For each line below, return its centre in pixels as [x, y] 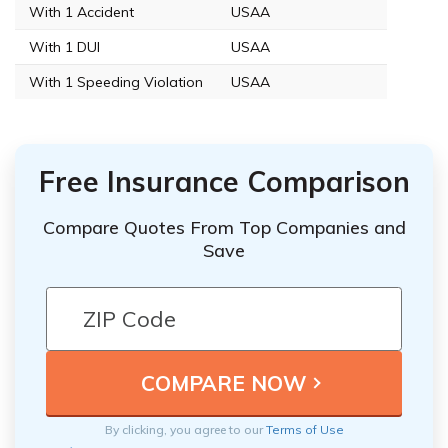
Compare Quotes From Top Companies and [224, 228]
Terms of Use [304, 430]
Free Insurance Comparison [224, 181]
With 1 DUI [64, 46]
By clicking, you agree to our [185, 430]
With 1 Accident [81, 11]
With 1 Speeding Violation [116, 81]
